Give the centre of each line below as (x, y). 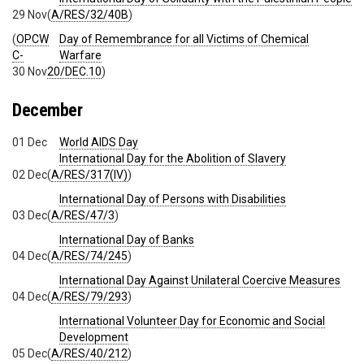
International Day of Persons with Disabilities (173, 199)
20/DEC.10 (74, 72)
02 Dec (30, 174)
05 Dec (30, 353)
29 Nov (30, 15)
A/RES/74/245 (89, 256)
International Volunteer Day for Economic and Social (192, 321)
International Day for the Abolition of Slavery (173, 158)
